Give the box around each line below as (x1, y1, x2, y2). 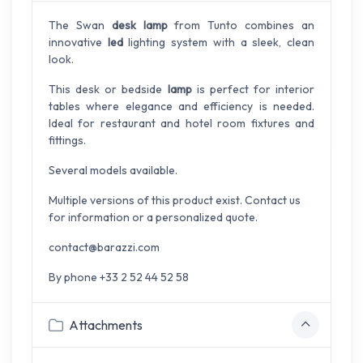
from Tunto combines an (167, 18, 315, 33)
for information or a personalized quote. (49, 210, 258, 225)
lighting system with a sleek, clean (122, 35, 315, 50)
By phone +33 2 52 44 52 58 (49, 270, 189, 285)
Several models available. (49, 163, 177, 178)
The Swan (49, 18, 112, 33)
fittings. (49, 133, 86, 148)
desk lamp (111, 18, 168, 33)
